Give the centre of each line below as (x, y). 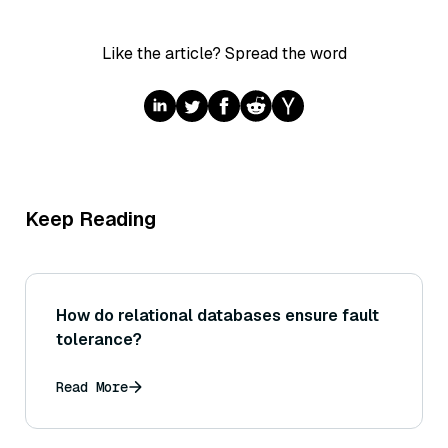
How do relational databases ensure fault (217, 316)
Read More (92, 387)
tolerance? (99, 340)
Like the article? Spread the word (224, 54)
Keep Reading (90, 219)
